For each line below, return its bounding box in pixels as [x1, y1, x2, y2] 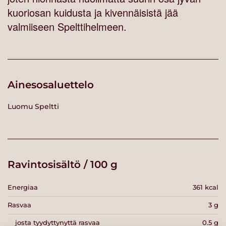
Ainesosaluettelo [8, 79, 94, 91]
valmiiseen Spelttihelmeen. [8, 19, 127, 34]
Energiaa [8, 183, 38, 192]
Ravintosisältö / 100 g [8, 158, 118, 171]
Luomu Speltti [8, 101, 59, 111]
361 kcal [193, 183, 218, 192]
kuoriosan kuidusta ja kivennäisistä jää [8, 5, 178, 20]
